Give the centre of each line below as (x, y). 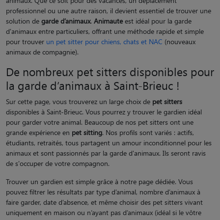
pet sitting (87, 132)
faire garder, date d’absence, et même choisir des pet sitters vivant (104, 202)
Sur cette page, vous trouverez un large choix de (79, 101)
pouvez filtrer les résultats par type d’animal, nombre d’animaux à (103, 192)
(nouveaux (179, 41)
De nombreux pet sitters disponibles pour (110, 71)
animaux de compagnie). (42, 52)
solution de (24, 21)
